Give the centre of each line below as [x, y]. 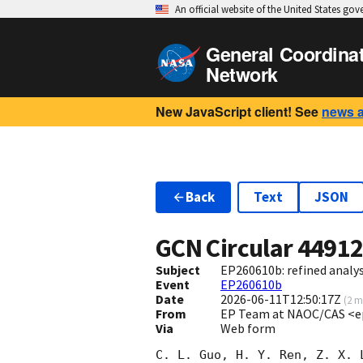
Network [242, 74]
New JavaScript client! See [237, 111]
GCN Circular [226, 248]
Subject [178, 270]
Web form [248, 329]
